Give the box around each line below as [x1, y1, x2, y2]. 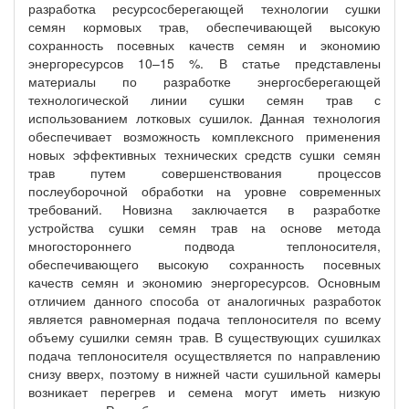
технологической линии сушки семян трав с [28, 90, 381, 109]
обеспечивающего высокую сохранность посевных [28, 255, 381, 273]
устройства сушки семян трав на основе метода [28, 218, 381, 236]
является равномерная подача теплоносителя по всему [28, 309, 381, 328]
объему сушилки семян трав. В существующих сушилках [28, 328, 381, 346]
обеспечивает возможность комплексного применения [28, 127, 381, 145]
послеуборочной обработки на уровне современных [28, 182, 381, 200]
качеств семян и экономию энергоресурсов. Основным [28, 273, 381, 291]
